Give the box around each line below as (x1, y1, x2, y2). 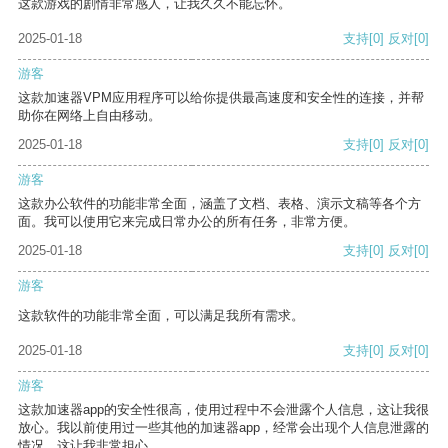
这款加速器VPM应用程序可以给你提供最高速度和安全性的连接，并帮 (18, 90, 424, 106)
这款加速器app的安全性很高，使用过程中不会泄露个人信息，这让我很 (18, 402, 429, 418)
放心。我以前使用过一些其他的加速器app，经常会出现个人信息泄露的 (18, 420, 429, 436)
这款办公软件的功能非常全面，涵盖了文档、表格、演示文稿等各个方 (18, 196, 421, 212)
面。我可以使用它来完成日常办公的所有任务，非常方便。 (18, 214, 356, 230)
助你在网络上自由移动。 (18, 108, 161, 124)
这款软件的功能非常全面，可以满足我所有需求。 (18, 308, 304, 324)
